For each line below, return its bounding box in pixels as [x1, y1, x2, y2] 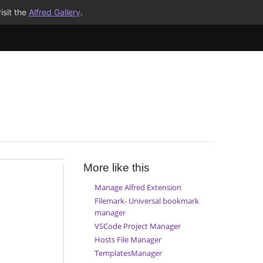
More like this [83, 161, 150, 174]
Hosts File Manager [94, 234, 161, 245]
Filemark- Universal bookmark [94, 195, 199, 206]
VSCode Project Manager [94, 220, 181, 231]
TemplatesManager [94, 248, 162, 259]
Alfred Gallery [29, 7, 80, 17]
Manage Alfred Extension [94, 181, 181, 193]
